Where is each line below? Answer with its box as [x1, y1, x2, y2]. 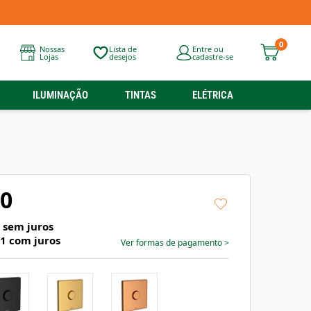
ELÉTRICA [192, 89, 233, 101]
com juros [6, 233, 60, 247]
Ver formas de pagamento [121, 237, 224, 249]
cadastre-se [192, 51, 233, 62]
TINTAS [124, 89, 156, 101]
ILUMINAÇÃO [33, 89, 89, 101]
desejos [108, 51, 136, 62]
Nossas [39, 44, 65, 54]
